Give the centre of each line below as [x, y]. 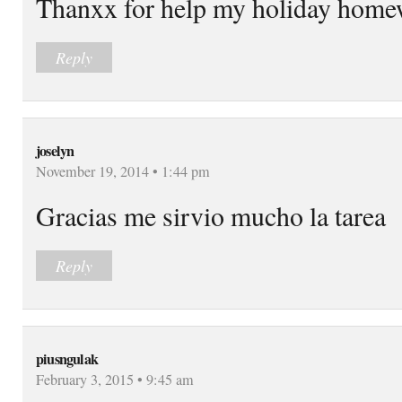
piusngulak [67, 358]
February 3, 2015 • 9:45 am [115, 379]
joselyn [55, 150]
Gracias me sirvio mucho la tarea [211, 215]
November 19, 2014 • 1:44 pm [123, 171]
